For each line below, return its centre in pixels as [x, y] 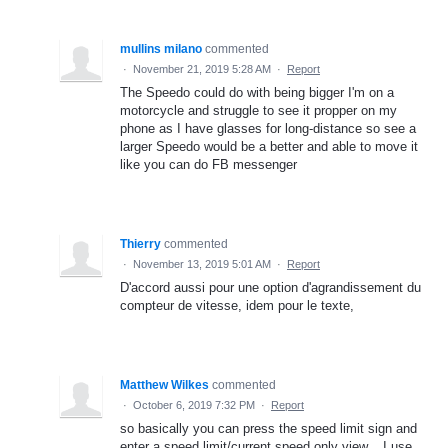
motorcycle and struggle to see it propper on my [258, 110]
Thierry [140, 243]
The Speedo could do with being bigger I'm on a [257, 92]
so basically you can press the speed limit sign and [268, 428]
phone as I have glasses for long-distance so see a [268, 128]
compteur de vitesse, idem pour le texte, [237, 305]
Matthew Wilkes [164, 384]
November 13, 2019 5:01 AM [202, 263]
